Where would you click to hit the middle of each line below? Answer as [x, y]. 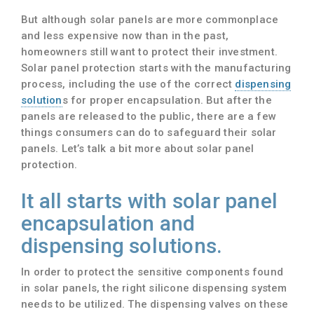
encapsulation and [108, 223]
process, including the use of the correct [128, 84]
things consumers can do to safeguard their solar [149, 132]
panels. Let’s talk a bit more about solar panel [138, 148]
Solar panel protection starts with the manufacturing [156, 68]
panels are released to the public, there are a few [149, 116]
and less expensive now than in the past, [125, 35]
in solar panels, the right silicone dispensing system [154, 288]
